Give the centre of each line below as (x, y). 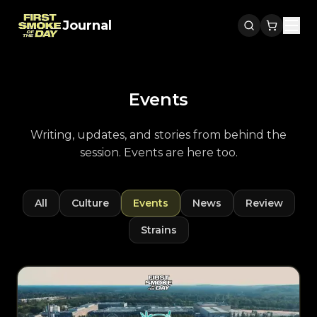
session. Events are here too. (158, 152)
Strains (158, 230)
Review (264, 203)
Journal (87, 25)
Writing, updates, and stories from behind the (158, 135)
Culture (90, 203)
